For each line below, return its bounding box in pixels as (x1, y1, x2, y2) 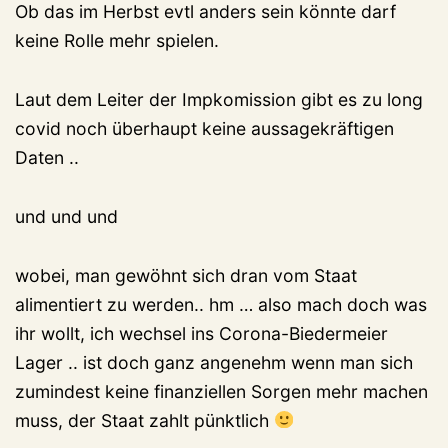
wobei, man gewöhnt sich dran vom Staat (15, 264, 357, 286)
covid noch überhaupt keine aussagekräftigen (15, 117, 394, 139)
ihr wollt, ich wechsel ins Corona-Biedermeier (15, 322, 388, 344)
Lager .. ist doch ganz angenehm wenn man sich (15, 351, 413, 373)
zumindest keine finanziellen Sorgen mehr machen (15, 380, 428, 402)
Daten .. (15, 146, 79, 168)
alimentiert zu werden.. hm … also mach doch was (15, 293, 427, 315)
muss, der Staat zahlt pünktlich (15, 409, 274, 431)
